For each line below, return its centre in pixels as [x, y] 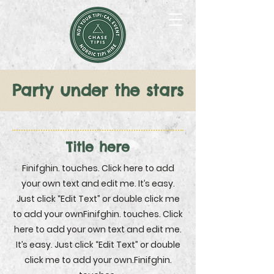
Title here [98, 147]
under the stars [122, 90]
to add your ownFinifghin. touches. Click [98, 214]
